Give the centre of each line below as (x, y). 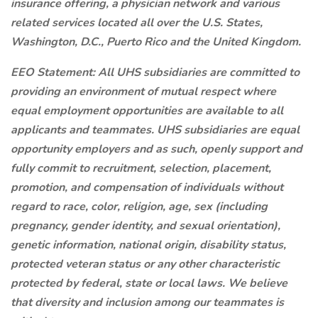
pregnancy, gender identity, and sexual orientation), (146, 226)
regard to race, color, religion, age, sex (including (139, 207)
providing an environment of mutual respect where (143, 92)
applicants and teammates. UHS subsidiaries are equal (155, 130)
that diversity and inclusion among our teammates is (147, 302)
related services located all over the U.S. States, (137, 23)
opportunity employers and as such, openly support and (157, 149)
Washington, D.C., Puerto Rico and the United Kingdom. (159, 42)
